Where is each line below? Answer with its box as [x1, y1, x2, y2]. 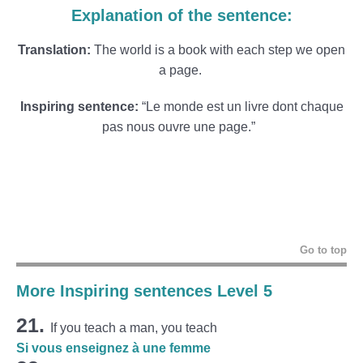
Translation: [18, 43, 94, 57]
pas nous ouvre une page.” [101, 120, 262, 134]
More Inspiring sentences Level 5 [16, 282, 272, 300]
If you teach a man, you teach [50, 321, 217, 335]
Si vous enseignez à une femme [16, 341, 211, 355]
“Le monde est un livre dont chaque [138, 100, 344, 113]
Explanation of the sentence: [70, 6, 293, 24]
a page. [158, 63, 205, 77]
